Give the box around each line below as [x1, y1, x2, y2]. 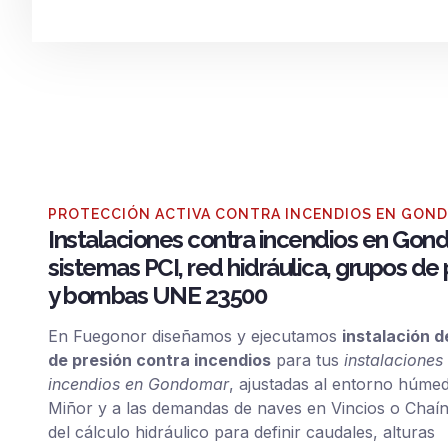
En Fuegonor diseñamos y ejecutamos [48, 326, 342, 347]
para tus [271, 350, 344, 371]
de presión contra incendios [48, 350, 271, 371]
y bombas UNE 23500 [48, 281, 271, 310]
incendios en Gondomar [48, 374, 229, 395]
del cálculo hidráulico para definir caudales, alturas [48, 422, 435, 443]
